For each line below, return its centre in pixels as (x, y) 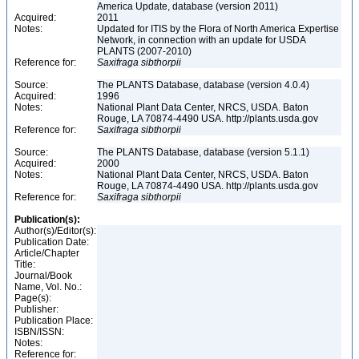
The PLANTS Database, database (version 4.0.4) (203, 85)
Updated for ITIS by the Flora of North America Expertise (218, 29)
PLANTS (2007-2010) (145, 51)
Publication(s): (47, 220)
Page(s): (33, 298)
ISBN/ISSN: (39, 332)
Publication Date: (52, 242)
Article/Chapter (47, 253)
